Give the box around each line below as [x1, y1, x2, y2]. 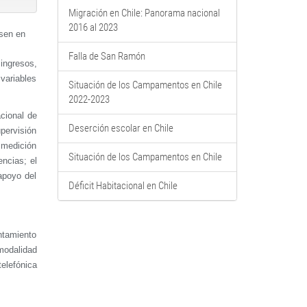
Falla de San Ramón [68, 50, 145, 62]
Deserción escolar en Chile [68, 122, 173, 134]
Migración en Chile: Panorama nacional [68, 7, 220, 19]
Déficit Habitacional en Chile [68, 180, 177, 192]
